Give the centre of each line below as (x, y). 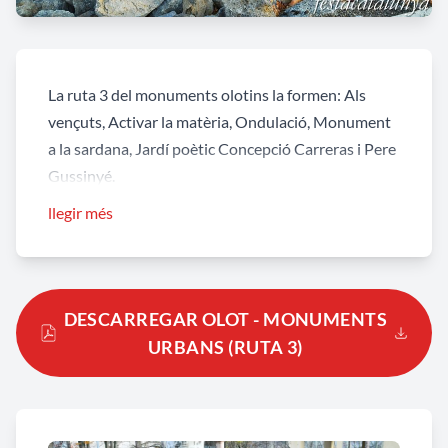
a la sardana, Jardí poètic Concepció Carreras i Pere (222, 149)
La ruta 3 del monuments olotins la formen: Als (207, 95)
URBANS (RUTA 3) (225, 347)
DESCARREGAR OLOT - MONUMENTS (225, 319)
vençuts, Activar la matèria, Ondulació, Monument (219, 122)
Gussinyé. (81, 176)
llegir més (80, 213)
